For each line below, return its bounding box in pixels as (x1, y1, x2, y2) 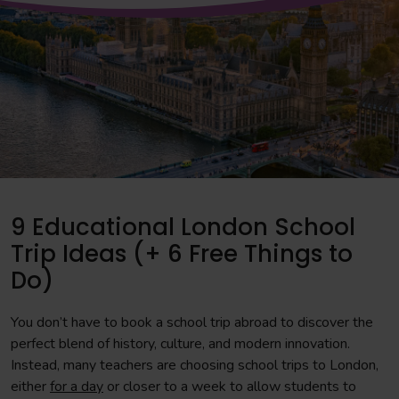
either (11, 377, 50, 396)
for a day (50, 377, 103, 396)
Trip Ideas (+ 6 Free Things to (11, 238, 353, 270)
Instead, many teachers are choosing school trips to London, (11, 355, 379, 375)
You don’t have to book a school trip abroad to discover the (11, 313, 373, 332)
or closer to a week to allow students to (103, 377, 356, 396)
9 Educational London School (11, 211, 355, 243)
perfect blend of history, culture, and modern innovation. (11, 334, 350, 354)
